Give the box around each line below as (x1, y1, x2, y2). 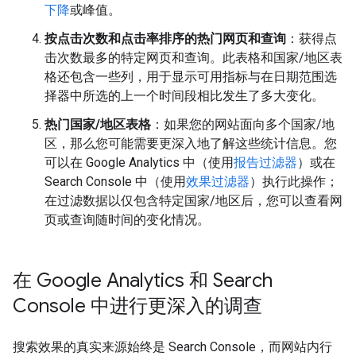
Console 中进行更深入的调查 (13, 294, 262, 319)
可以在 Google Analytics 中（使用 (44, 155, 234, 171)
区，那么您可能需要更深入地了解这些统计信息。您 (44, 136, 337, 152)
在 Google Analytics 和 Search (13, 269, 273, 293)
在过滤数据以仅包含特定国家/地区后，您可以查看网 (44, 193, 342, 209)
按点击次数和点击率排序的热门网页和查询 (44, 31, 286, 47)
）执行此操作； (250, 174, 339, 190)
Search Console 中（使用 (44, 174, 186, 190)
